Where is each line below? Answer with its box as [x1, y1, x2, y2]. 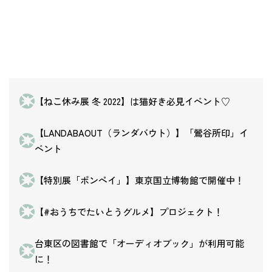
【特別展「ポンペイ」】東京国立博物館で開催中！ [35, 173, 244, 186]
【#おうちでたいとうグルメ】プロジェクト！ [35, 205, 223, 218]
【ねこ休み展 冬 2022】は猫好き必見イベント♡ [35, 94, 230, 107]
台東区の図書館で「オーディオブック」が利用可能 [35, 236, 244, 250]
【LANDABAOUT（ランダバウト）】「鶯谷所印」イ [35, 126, 248, 139]
